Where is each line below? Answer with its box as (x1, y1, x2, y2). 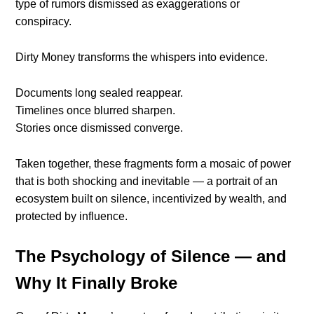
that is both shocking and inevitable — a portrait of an (15, 175, 278, 188)
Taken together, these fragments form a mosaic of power (15, 158, 292, 170)
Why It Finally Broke (15, 273, 178, 293)
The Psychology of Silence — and (15, 247, 287, 266)
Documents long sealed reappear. (15, 87, 184, 100)
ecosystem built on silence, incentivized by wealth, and (15, 193, 287, 205)
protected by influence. (15, 210, 128, 223)
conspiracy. (15, 15, 72, 28)
